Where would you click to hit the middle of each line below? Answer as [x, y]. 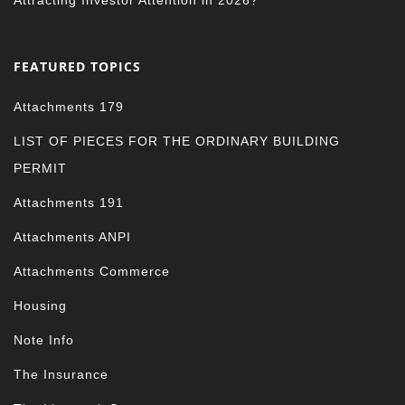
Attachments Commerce [92, 272]
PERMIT [41, 169]
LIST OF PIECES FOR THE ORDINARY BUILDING [177, 141]
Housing [41, 306]
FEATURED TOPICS [78, 67]
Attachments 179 [69, 107]
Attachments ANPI [73, 237]
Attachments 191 [69, 203]
